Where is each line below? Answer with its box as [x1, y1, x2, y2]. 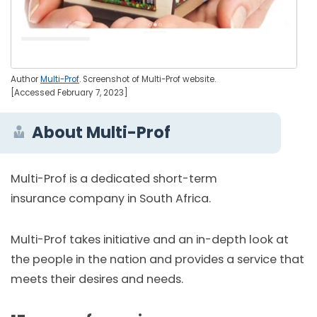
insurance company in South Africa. [11, 190, 211, 207]
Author [11, 73, 40, 85]
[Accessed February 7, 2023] [11, 86, 128, 98]
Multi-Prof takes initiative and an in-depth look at [11, 231, 289, 248]
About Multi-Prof [32, 121, 171, 144]
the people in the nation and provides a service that [11, 250, 304, 267]
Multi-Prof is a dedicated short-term [11, 171, 217, 188]
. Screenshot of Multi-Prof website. [79, 73, 216, 85]
